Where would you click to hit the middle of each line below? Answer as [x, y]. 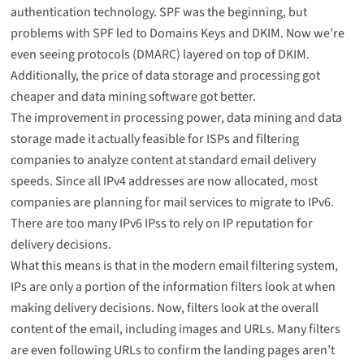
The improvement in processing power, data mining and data [176, 118]
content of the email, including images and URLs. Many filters [175, 329]
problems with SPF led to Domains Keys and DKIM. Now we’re [177, 34]
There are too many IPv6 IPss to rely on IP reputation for [161, 224]
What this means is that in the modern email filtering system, [174, 266]
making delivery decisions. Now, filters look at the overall [164, 308]
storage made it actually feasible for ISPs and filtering [154, 139]
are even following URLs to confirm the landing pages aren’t [172, 351]
